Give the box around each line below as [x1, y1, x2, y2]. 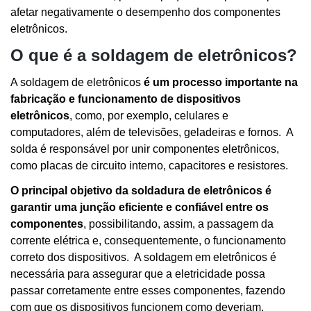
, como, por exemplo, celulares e [69, 110, 228, 122]
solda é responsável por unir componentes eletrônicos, [10, 143, 279, 155]
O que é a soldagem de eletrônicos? [10, 46, 297, 65]
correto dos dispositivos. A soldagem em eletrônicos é [10, 251, 276, 264]
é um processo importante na [144, 76, 298, 89]
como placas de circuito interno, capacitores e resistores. [10, 160, 288, 172]
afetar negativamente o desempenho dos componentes [10, 6, 280, 19]
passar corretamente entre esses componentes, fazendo [10, 285, 285, 297]
